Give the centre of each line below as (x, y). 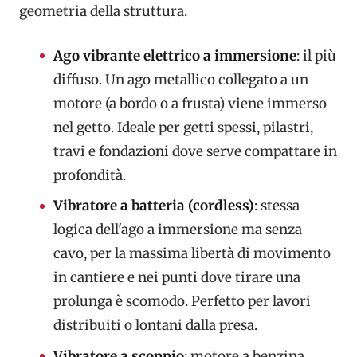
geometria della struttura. (103, 12)
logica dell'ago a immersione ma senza (177, 230)
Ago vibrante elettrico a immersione (175, 55)
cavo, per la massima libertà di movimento (192, 254)
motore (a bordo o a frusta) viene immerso (190, 103)
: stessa (277, 206)
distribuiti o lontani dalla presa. (155, 326)
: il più (316, 55)
